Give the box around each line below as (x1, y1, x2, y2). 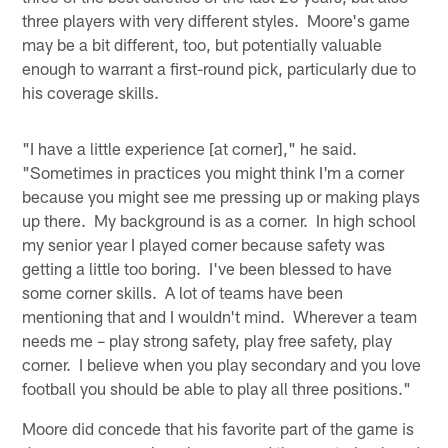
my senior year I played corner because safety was (22, 233, 386, 254)
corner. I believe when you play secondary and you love (22, 353, 422, 374)
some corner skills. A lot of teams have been (22, 281, 344, 302)
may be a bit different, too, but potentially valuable (22, 33, 383, 54)
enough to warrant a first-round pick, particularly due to (22, 57, 417, 78)
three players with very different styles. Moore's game (22, 9, 411, 30)
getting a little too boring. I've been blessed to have (22, 257, 393, 278)
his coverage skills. (22, 81, 160, 102)
